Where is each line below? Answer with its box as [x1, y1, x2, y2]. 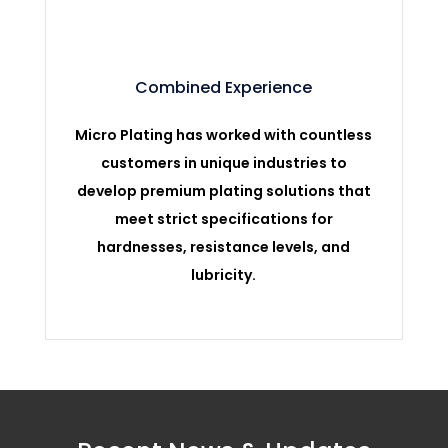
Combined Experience [135, 75, 313, 99]
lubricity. [191, 264, 257, 285]
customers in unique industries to [100, 152, 347, 173]
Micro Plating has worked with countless [75, 124, 373, 145]
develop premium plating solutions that [76, 180, 371, 201]
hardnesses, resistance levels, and [97, 236, 351, 257]
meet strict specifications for [114, 208, 333, 229]
